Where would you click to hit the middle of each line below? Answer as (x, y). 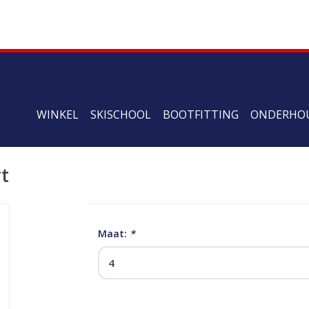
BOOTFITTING (201, 114)
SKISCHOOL (121, 114)
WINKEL (58, 114)
